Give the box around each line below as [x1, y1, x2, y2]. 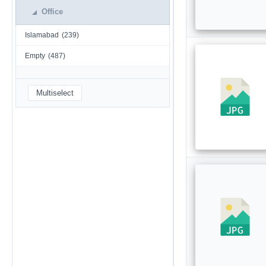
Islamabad [25, 31, 61, 39]
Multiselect [36, 88, 74, 97]
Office [42, 7, 63, 16]
